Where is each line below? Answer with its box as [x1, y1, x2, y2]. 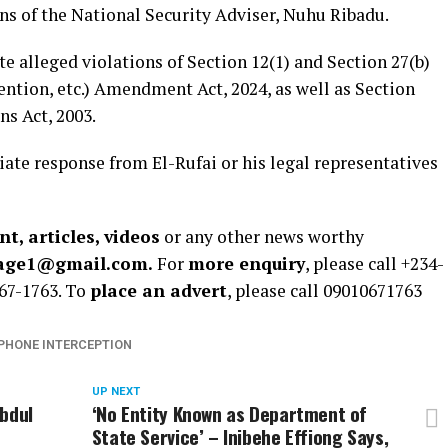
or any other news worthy [160, 224, 364, 248]
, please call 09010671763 [227, 278, 422, 302]
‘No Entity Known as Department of [91, 398, 368, 428]
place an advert [90, 278, 227, 302]
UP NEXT [91, 384, 140, 398]
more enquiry [188, 251, 305, 275]
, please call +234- [305, 251, 444, 275]
